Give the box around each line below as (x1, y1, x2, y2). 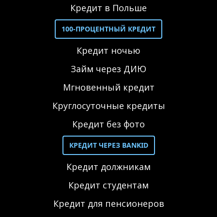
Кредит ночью (77, 45, 140, 56)
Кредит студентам (68, 179, 149, 191)
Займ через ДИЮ (71, 63, 146, 75)
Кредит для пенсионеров (53, 198, 164, 209)
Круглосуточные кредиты (52, 100, 165, 111)
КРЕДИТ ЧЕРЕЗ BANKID (69, 140, 148, 150)
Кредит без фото (72, 118, 145, 130)
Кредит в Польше (70, 2, 147, 14)
